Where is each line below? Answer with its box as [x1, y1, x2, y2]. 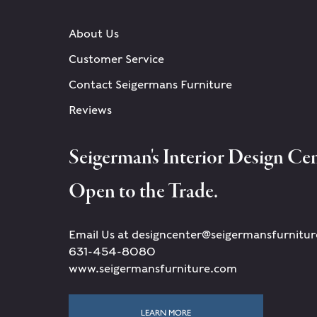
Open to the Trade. [69, 178, 218, 206]
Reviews [69, 103, 112, 117]
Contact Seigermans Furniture [69, 77, 232, 91]
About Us [69, 26, 119, 40]
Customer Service [69, 52, 164, 66]
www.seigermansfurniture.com [69, 261, 237, 275]
